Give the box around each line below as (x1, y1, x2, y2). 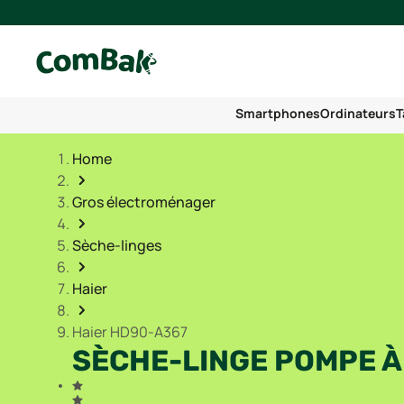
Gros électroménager (72, 192, 216, 212)
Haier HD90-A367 (72, 322, 188, 342)
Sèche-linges (72, 235, 161, 255)
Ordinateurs (320, 105, 396, 122)
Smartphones (235, 105, 320, 122)
